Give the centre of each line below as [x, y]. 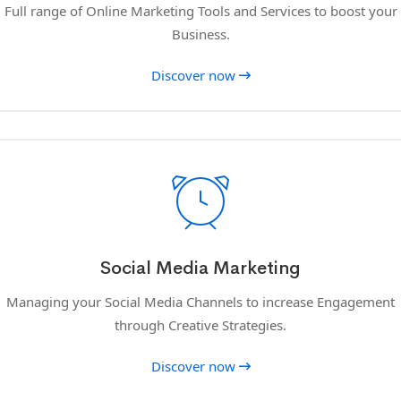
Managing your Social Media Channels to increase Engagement [200, 301]
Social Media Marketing [200, 268]
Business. [200, 34]
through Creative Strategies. [200, 324]
